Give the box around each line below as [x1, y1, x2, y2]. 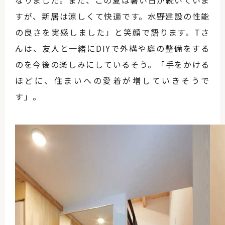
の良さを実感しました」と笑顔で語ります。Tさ [15, 26, 210, 39]
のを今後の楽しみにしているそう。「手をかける [15, 58, 210, 71]
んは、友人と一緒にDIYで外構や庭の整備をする [15, 42, 210, 55]
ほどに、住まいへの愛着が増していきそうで [15, 74, 210, 87]
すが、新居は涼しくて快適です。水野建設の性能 [15, 10, 210, 23]
